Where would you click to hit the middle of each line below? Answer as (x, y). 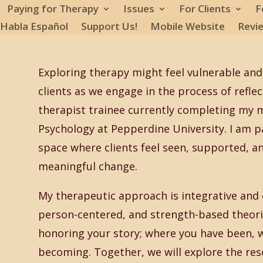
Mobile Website (188, 26)
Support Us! (109, 26)
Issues (139, 9)
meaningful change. (87, 166)
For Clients (205, 9)
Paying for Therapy (53, 9)
